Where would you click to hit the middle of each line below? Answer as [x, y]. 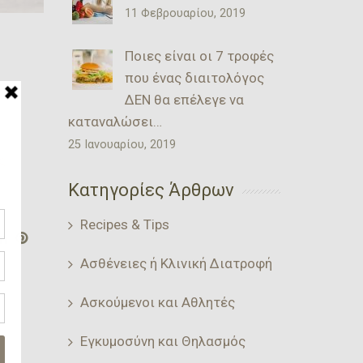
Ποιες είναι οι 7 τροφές [199, 56]
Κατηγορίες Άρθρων [151, 190]
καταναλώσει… [115, 121]
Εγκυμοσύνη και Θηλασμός [162, 341]
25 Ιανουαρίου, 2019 [122, 144]
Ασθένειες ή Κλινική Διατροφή [176, 263]
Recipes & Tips [124, 224]
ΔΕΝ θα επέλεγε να [184, 99]
